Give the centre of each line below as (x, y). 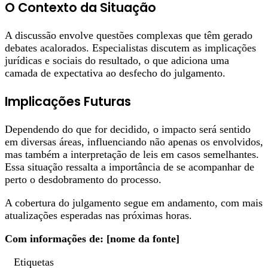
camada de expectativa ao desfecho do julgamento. (115, 73)
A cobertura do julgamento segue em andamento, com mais (134, 203)
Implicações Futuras (68, 102)
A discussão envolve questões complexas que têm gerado (129, 36)
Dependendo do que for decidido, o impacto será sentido (128, 130)
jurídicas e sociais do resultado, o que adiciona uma (117, 61)
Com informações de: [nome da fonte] (92, 239)
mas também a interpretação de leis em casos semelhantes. (132, 155)
